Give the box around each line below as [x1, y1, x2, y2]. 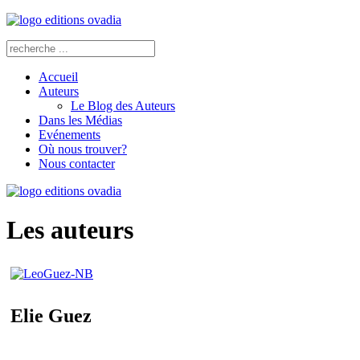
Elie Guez [10, 305, 92, 326]
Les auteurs [6, 215, 133, 245]
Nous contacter [39, 157, 115, 170]
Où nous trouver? [39, 142, 127, 156]
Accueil [39, 70, 78, 84]
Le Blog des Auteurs [71, 99, 175, 112]
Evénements [39, 128, 100, 141]
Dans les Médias [39, 113, 122, 127]
